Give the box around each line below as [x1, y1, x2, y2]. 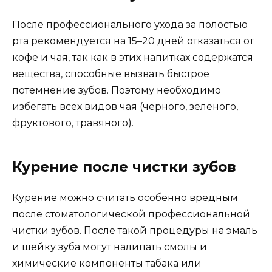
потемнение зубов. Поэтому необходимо [12, 84, 221, 96]
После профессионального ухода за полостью [12, 18, 248, 30]
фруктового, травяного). [12, 117, 134, 129]
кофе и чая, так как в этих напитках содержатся [12, 51, 253, 63]
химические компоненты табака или [12, 257, 202, 269]
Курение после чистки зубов [12, 158, 236, 175]
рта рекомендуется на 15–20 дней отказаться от [12, 35, 254, 47]
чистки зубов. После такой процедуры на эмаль [12, 224, 257, 236]
